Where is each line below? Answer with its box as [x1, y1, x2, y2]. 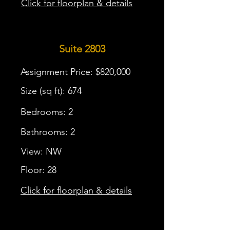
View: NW [21, 146, 62, 157]
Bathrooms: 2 [21, 126, 75, 138]
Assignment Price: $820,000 [21, 66, 130, 78]
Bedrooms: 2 [21, 106, 73, 118]
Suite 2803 [59, 43, 105, 55]
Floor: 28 [21, 164, 56, 176]
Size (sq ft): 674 [21, 85, 82, 97]
